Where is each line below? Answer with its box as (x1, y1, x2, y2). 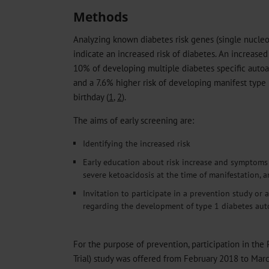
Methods (73, 8, 128, 25)
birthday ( (73, 91, 109, 103)
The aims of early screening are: (73, 114, 194, 127)
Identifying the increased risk (83, 137, 190, 149)
